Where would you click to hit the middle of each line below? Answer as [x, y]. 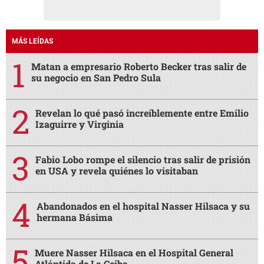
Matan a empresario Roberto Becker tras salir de [139, 66]
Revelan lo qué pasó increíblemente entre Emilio [142, 113]
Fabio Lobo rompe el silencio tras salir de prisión [143, 159]
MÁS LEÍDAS [32, 41]
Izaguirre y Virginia [80, 124]
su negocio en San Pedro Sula [96, 77]
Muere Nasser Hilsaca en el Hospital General [134, 252]
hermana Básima [75, 217]
